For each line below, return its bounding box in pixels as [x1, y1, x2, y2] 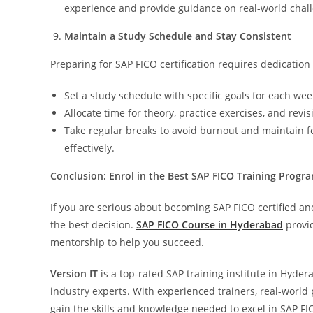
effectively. [64, 140, 115, 154]
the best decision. [50, 217, 136, 231]
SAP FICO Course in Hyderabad [136, 217, 283, 231]
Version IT [50, 266, 98, 280]
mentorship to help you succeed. [50, 235, 204, 249]
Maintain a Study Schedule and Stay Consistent [64, 29, 291, 43]
